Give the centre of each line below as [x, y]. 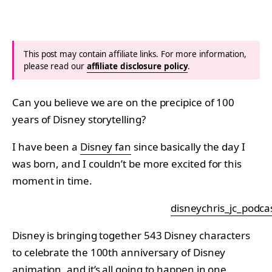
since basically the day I [188, 146]
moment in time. [52, 180]
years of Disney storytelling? [79, 119]
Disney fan [106, 146]
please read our [55, 66]
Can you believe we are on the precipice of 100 [124, 102]
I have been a [46, 146]
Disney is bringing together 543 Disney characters [131, 235]
